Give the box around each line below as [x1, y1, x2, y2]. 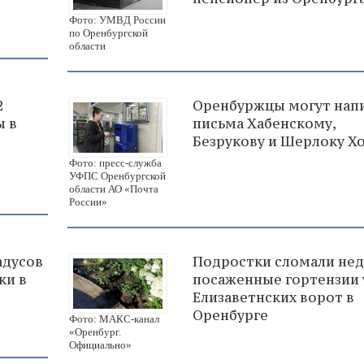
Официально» [69, 338, 132, 351]
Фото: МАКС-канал [69, 312, 159, 325]
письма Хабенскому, [193, 114, 336, 132]
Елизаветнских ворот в [193, 288, 354, 306]
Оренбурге [193, 305, 268, 324]
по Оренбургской [69, 26, 148, 39]
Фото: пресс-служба [69, 156, 162, 169]
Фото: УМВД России [69, 13, 166, 26]
